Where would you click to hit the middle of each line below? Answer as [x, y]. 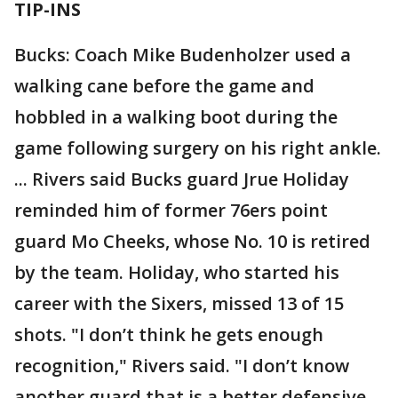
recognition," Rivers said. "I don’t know [182, 366]
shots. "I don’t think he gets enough [169, 335]
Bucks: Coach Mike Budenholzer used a [183, 55]
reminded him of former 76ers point [171, 211]
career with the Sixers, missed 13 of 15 [179, 304]
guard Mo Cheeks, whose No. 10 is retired [192, 242]
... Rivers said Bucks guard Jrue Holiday [182, 179]
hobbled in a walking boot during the [176, 117]
